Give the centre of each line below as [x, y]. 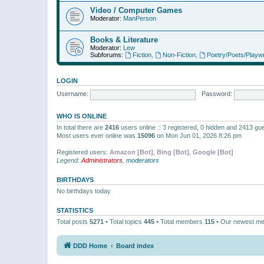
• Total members [179, 221]
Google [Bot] [213, 152]
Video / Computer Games [136, 10]
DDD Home [90, 246]
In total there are [81, 127]
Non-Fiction [179, 55]
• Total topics [124, 221]
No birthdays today [84, 191]
